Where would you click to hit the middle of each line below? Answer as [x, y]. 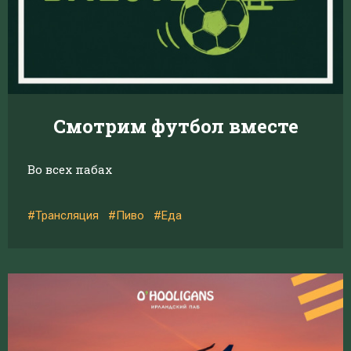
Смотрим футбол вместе [175, 126]
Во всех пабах [70, 169]
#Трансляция [63, 215]
